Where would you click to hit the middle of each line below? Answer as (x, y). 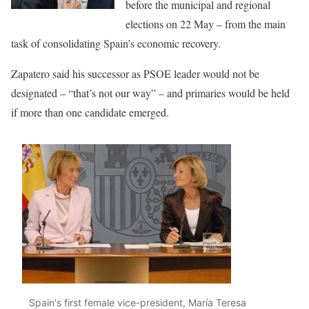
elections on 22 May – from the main (206, 24)
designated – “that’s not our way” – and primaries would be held (150, 93)
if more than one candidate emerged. (90, 112)
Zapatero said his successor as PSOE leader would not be (135, 74)
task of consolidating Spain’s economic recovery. (116, 43)
